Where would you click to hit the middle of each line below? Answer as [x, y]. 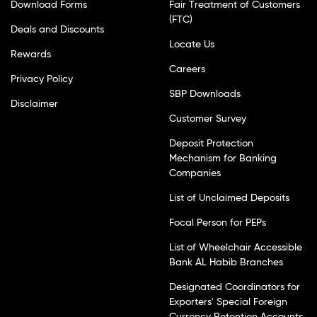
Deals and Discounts [57, 30]
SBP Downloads [205, 94]
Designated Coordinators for [235, 288]
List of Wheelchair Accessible [236, 248]
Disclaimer [34, 104]
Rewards [31, 55]
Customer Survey [208, 119]
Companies [195, 174]
